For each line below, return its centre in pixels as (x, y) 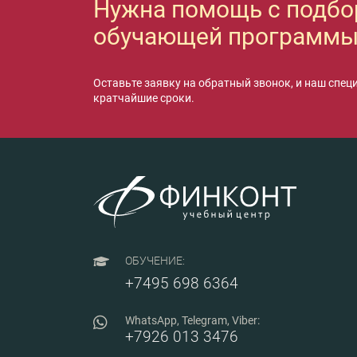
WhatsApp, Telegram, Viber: (192, 320)
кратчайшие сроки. (144, 98)
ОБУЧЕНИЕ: (155, 260)
